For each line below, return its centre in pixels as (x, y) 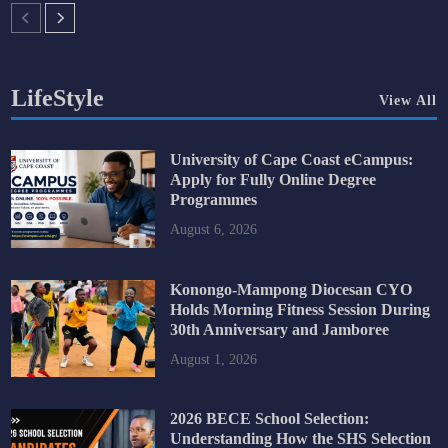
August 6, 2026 (213, 229)
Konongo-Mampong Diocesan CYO (290, 289)
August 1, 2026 (213, 359)
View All (407, 100)
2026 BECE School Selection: (269, 419)
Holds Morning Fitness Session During (299, 309)
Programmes (213, 199)
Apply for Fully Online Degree (272, 179)
